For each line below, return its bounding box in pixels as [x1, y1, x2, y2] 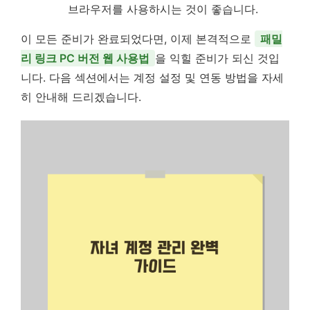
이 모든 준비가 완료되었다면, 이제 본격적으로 [21, 32, 255, 46]
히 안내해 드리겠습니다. [21, 90, 141, 104]
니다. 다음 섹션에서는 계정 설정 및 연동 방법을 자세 [21, 71, 284, 84]
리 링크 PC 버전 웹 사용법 [21, 51, 149, 65]
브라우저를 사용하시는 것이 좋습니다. [68, 2, 258, 16]
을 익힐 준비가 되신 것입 [155, 51, 280, 65]
